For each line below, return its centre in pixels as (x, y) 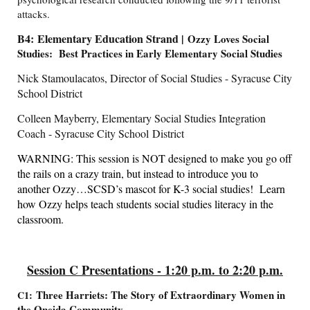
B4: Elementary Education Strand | (102, 39)
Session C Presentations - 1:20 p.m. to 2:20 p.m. (155, 270)
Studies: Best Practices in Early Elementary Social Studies (150, 54)
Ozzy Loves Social (228, 39)
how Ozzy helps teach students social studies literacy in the (145, 204)
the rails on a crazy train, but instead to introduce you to (138, 174)
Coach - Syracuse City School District (109, 134)
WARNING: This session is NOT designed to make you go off (155, 158)
